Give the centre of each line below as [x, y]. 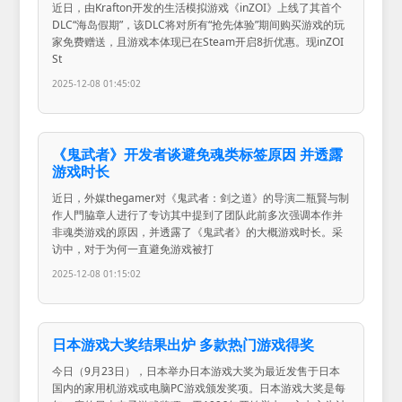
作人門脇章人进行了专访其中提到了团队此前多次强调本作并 [198, 214]
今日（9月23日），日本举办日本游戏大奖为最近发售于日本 [197, 371]
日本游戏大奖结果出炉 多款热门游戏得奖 [184, 344]
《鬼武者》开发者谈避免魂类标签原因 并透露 [198, 154]
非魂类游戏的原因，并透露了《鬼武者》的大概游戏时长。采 [198, 232]
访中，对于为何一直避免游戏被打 [133, 249]
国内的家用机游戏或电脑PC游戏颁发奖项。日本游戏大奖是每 [199, 388]
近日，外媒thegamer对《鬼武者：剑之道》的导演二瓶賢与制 [201, 197]
